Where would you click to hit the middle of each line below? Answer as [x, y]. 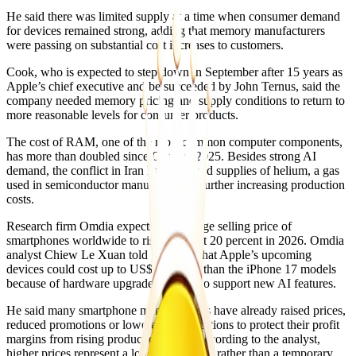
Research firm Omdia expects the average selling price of [149, 226]
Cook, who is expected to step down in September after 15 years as [174, 72]
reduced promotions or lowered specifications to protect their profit [173, 325]
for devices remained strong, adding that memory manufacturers [166, 31]
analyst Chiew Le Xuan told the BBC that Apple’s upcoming [159, 255]
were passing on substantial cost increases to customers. [145, 45]
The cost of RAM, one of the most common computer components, [174, 142]
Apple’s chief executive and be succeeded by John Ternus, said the [173, 87]
